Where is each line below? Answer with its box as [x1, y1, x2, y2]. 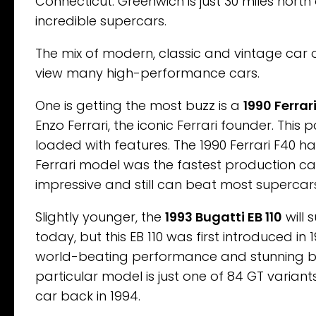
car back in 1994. [35, 286, 140, 305]
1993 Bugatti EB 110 [165, 207, 282, 226]
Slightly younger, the [35, 207, 165, 226]
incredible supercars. [35, 11, 166, 30]
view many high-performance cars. [35, 63, 260, 82]
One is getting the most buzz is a [35, 96, 243, 114]
